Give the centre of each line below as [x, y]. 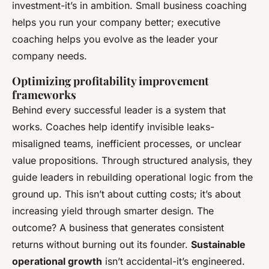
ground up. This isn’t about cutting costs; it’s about [126, 194]
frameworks [44, 95]
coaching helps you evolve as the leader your [115, 39]
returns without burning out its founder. [101, 245]
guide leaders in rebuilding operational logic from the [132, 177]
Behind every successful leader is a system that [119, 110]
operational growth [57, 261]
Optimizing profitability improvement [110, 81]
